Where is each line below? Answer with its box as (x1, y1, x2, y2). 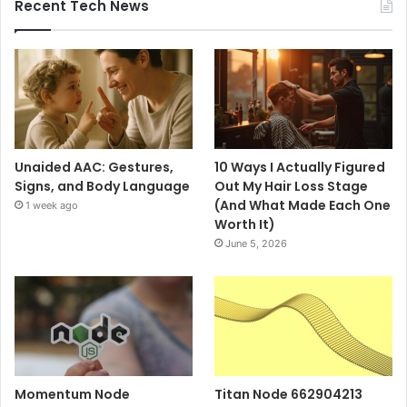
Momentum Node (15, 385, 130, 404)
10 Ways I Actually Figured (214, 157, 386, 176)
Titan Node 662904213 (214, 385, 363, 404)
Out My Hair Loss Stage (214, 176, 369, 195)
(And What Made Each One (214, 195, 392, 214)
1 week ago (25, 198, 78, 212)
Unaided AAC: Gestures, (15, 157, 174, 176)
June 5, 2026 (225, 236, 288, 250)
